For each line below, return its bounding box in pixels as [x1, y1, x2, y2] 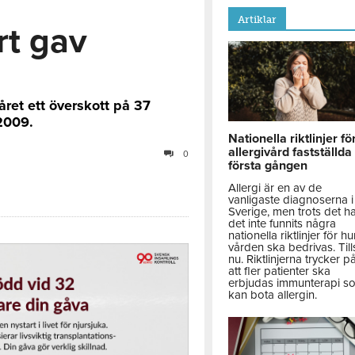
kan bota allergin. [228, 288, 318, 303]
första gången [228, 158, 308, 174]
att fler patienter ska [228, 264, 331, 279]
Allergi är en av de [228, 181, 323, 196]
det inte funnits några [228, 216, 337, 231]
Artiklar [238, 13, 277, 25]
